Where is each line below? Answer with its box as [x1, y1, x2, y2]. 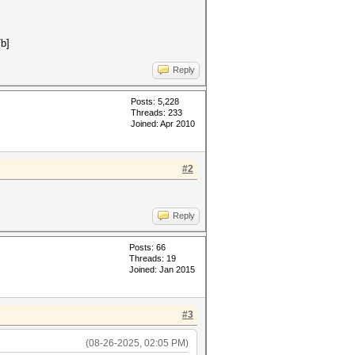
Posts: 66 [129, 242, 166, 252]
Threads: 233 [131, 108, 182, 117]
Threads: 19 [129, 254, 176, 263]
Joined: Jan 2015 [129, 265, 195, 274]
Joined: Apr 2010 [131, 119, 195, 128]
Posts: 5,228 [131, 97, 179, 106]
